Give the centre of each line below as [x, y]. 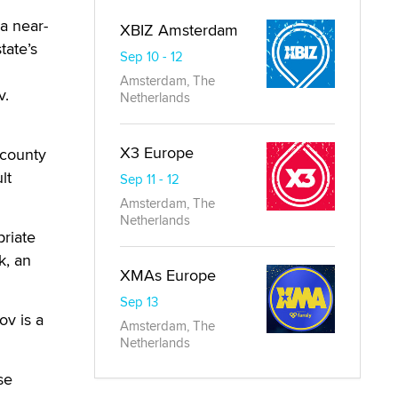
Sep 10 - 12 [151, 56]
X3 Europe [157, 152]
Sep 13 [139, 302]
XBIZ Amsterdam [179, 30]
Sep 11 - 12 [150, 179]
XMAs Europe [168, 275]
